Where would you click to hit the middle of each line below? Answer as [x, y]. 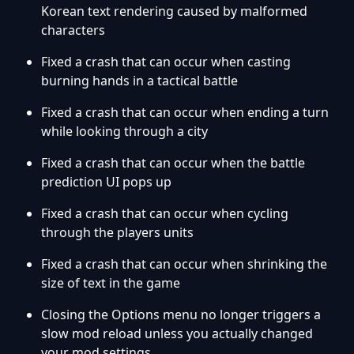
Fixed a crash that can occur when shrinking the [184, 264]
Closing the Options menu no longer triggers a [181, 315]
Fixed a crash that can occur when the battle [173, 163]
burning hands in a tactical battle [139, 81]
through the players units [117, 233]
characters [73, 30]
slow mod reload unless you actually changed [177, 334]
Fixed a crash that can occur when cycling [165, 214]
